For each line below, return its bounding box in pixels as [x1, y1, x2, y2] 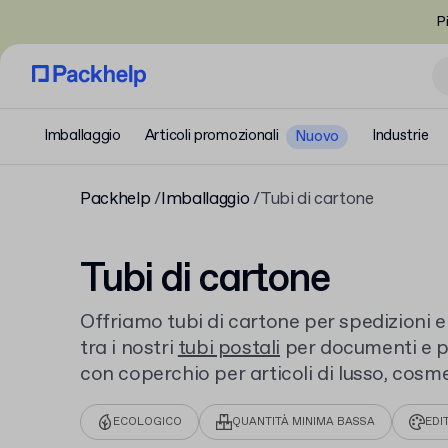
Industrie [371, 126, 429, 146]
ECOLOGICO [113, 415, 182, 429]
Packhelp [80, 188, 151, 211]
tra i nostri [80, 335, 178, 362]
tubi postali [177, 335, 280, 362]
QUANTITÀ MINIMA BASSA [232, 415, 375, 429]
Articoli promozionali [144, 126, 279, 146]
